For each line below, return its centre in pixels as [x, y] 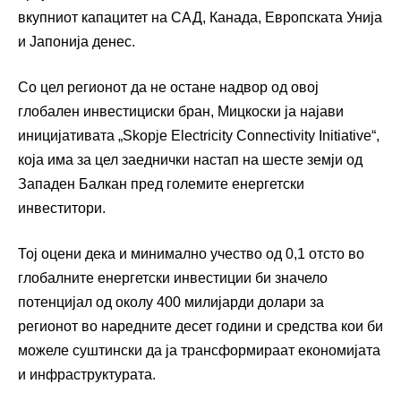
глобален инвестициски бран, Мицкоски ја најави [181, 112]
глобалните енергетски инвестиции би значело [173, 278]
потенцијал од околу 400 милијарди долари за [171, 303]
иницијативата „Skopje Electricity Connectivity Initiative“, [199, 136]
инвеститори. [62, 209]
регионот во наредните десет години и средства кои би [200, 327]
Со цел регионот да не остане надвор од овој [168, 88]
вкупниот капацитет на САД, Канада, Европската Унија [200, 18]
